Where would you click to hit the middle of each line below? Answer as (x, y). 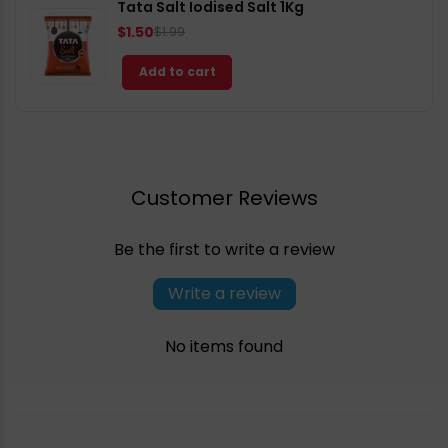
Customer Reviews (224, 197)
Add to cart (177, 72)
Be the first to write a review (224, 249)
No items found (224, 346)
